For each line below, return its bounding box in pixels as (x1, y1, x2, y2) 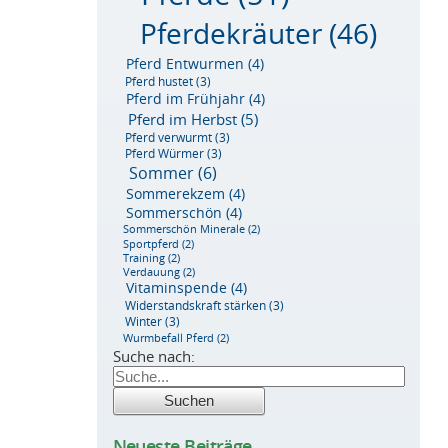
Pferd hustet (124, 72, 193, 90)
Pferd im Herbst (127, 108, 237, 129)
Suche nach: (112, 345, 195, 366)
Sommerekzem (126, 183, 226, 203)
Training (123, 250, 166, 265)
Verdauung (123, 264, 181, 279)
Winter (124, 313, 162, 331)
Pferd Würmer (124, 145, 204, 163)
